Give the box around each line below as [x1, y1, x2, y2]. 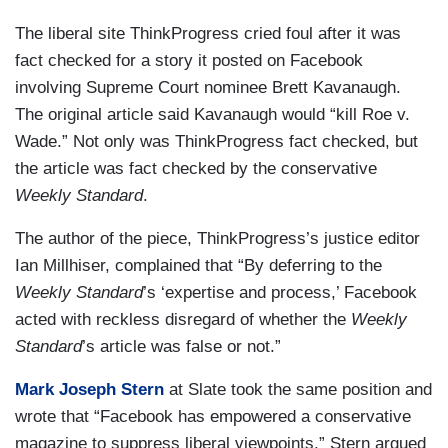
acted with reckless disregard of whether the [15, 310, 351, 329]
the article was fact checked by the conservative [15, 159, 377, 178]
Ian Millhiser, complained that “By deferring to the [15, 256, 382, 275]
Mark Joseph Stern [15, 380, 164, 399]
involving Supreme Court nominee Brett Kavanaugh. [15, 78, 401, 97]
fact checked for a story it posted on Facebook [15, 51, 363, 70]
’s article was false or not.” [82, 337, 281, 356]
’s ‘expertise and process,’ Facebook [143, 283, 417, 302]
